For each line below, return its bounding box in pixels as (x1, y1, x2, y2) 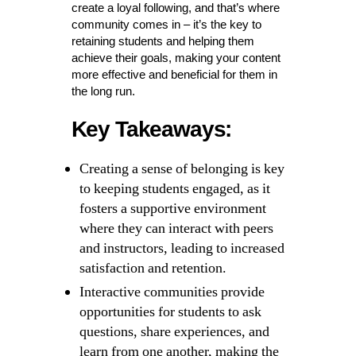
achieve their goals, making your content (71, 51, 281, 65)
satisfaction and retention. (79, 259, 226, 278)
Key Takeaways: (71, 117, 232, 142)
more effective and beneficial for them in (71, 68, 277, 82)
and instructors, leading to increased (79, 239, 284, 258)
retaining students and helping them (71, 34, 254, 48)
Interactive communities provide (79, 283, 265, 302)
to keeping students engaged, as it (79, 180, 270, 199)
